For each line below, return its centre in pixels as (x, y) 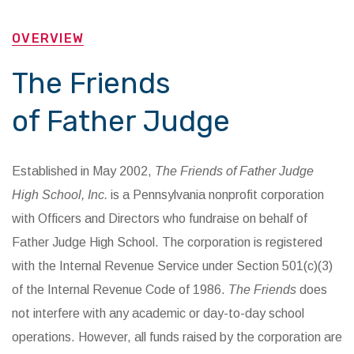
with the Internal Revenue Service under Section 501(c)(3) (172, 266)
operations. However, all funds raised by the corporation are (177, 337)
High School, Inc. (60, 195)
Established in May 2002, (83, 171)
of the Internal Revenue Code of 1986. (120, 290)
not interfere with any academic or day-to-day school (158, 314)
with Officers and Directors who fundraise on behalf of (160, 219)
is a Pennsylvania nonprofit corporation (216, 195)
